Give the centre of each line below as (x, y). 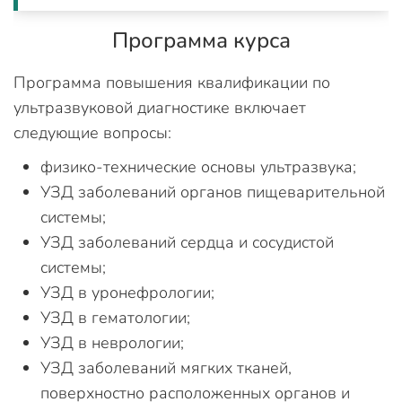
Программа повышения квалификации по (172, 82)
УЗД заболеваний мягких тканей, (166, 367)
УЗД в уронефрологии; (127, 292)
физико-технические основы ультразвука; (198, 166)
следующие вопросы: (92, 132)
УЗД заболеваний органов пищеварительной (213, 192)
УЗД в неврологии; (112, 342)
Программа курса (201, 40)
